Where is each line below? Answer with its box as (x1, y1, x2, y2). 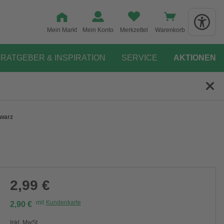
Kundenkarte (45, 199, 81, 206)
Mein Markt (47, 26, 77, 33)
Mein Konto (82, 26, 113, 33)
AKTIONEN (173, 53, 216, 62)
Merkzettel (120, 26, 148, 33)
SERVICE (121, 53, 157, 62)
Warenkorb (155, 26, 185, 33)
